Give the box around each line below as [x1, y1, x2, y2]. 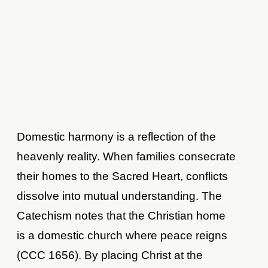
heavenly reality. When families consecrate [17, 150, 236, 163]
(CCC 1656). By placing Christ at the [17, 249, 203, 262]
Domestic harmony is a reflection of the [17, 130, 217, 144]
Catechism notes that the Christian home [17, 209, 226, 223]
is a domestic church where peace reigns [17, 229, 228, 242]
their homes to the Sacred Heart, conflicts [17, 170, 229, 183]
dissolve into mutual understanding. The [17, 190, 223, 203]
